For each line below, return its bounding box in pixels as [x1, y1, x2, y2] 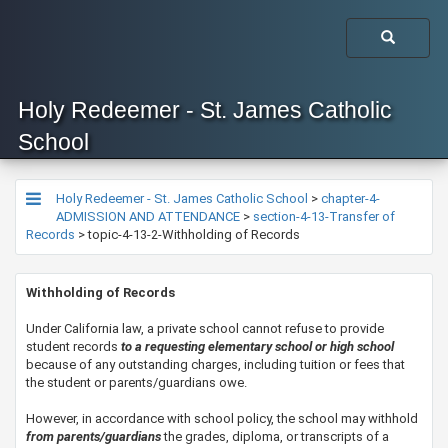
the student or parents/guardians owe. [26, 375, 247, 390]
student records [26, 339, 121, 354]
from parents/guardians [26, 429, 161, 444]
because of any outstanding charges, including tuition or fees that [26, 357, 405, 372]
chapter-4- [321, 191, 380, 206]
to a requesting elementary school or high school [121, 339, 394, 354]
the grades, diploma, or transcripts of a [161, 429, 389, 444]
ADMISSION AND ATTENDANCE [56, 209, 240, 224]
